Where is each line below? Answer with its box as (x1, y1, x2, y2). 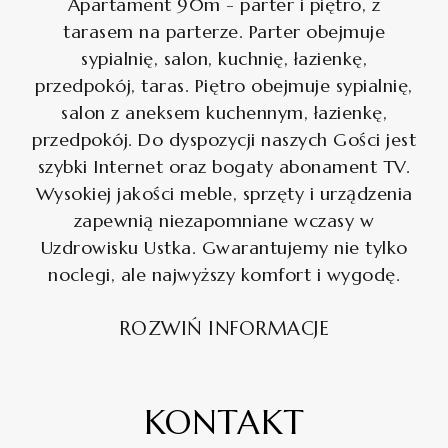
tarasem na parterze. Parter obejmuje (63, 20, 385, 43)
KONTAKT (143, 402, 305, 443)
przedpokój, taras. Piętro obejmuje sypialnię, (35, 74, 413, 97)
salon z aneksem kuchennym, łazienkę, (61, 101, 387, 124)
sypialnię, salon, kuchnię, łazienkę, (81, 47, 367, 70)
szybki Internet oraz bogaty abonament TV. (37, 155, 411, 178)
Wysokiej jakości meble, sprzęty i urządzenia (35, 182, 413, 205)
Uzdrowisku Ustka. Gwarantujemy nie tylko (40, 236, 408, 259)
